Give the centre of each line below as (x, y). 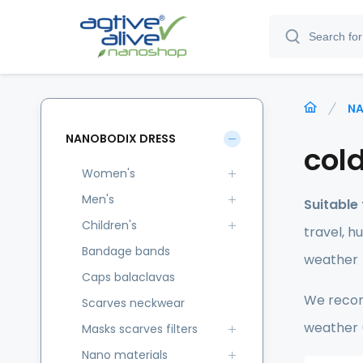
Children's (109, 225)
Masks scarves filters (140, 329)
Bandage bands (126, 251)
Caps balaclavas (128, 277)
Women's (109, 173)
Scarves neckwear (133, 303)
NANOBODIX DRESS (121, 138)
